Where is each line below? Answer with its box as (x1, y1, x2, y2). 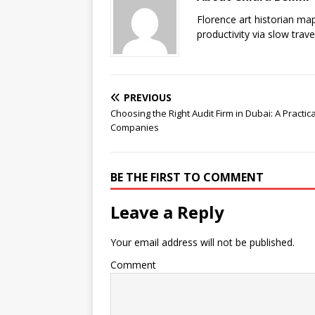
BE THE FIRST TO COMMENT (110, 169, 264, 185)
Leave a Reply (110, 200, 224, 224)
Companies (110, 121, 159, 134)
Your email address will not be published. (110, 236, 295, 249)
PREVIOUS (124, 91, 172, 104)
